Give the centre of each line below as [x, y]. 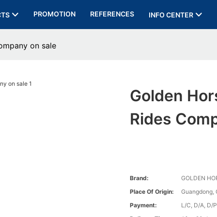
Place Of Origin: [152, 192]
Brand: [139, 178]
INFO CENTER [171, 15]
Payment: [144, 205]
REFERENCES [112, 14]
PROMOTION [54, 14]
